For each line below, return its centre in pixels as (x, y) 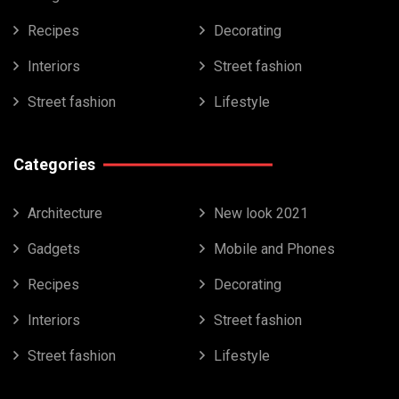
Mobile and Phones (274, 249)
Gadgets (54, 249)
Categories (54, 165)
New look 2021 (261, 214)
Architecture (65, 214)
